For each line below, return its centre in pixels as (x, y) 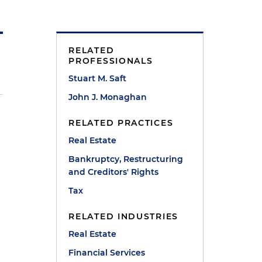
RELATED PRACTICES (121, 123)
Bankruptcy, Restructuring (126, 159)
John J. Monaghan (108, 97)
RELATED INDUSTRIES (123, 217)
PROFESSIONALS (111, 61)
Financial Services (107, 253)
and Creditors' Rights (114, 172)
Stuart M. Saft (98, 79)
